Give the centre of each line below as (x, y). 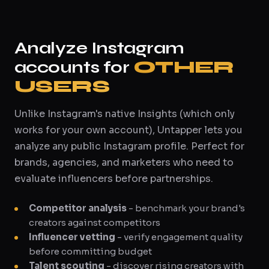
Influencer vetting (72, 237)
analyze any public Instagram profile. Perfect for (129, 146)
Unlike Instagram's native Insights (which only (125, 114)
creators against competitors (95, 222)
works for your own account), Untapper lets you (128, 130)
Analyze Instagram (99, 48)
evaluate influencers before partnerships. (114, 179)
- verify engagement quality (179, 237)
